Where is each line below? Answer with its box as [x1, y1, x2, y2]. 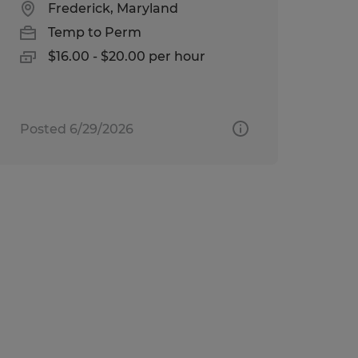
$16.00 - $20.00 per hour [47, 48, 205, 64]
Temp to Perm [47, 24, 141, 40]
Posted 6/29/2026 [19, 121, 133, 137]
